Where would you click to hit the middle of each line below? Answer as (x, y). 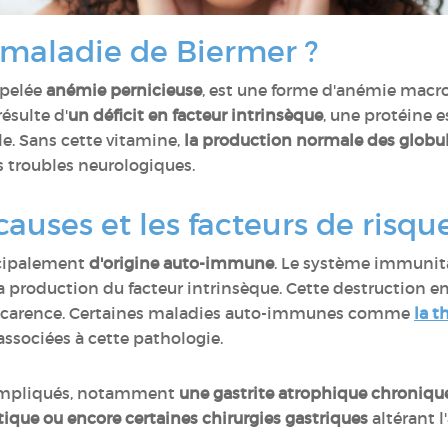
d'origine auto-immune (181, 263)
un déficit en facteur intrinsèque (195, 115)
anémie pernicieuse (124, 90)
